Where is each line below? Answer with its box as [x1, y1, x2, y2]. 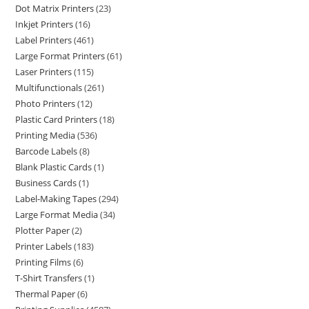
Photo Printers [15, 97, 76, 110]
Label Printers [15, 34, 72, 46]
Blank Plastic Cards [15, 161, 92, 173]
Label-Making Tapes [15, 192, 97, 205]
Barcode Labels [15, 145, 78, 157]
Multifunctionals [15, 81, 83, 94]
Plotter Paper [15, 224, 70, 237]
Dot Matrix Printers [15, 2, 94, 14]
